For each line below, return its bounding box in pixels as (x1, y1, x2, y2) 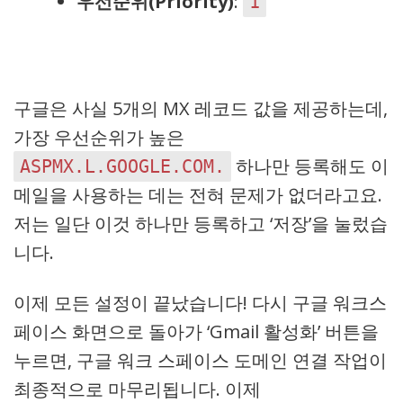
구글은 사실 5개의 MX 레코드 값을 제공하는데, (13, 96, 388, 121)
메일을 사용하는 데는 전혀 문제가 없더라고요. (13, 183, 382, 207)
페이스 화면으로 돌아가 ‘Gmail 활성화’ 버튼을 (13, 319, 379, 344)
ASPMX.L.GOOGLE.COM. (20, 156, 225, 177)
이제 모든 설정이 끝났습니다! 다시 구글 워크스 (13, 291, 387, 315)
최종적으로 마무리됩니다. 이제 (13, 377, 261, 401)
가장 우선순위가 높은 (13, 125, 184, 149)
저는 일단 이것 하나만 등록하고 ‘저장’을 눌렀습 (13, 211, 388, 236)
